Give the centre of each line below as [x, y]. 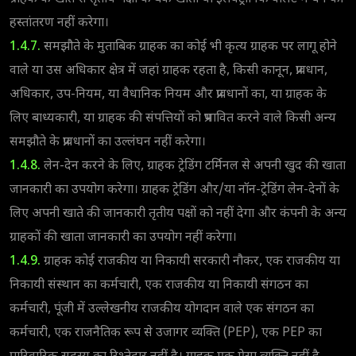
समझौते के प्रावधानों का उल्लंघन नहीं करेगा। [108, 142]
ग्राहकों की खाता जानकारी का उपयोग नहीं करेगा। [123, 238]
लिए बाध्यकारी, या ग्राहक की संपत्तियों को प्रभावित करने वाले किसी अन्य [173, 118]
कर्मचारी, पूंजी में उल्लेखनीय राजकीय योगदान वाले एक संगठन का [162, 309]
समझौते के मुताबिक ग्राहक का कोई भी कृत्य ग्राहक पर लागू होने [189, 47]
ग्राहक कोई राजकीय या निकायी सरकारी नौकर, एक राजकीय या [190, 261]
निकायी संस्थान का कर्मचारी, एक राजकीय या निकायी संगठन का [159, 285]
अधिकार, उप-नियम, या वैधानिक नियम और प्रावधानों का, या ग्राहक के [168, 95]
